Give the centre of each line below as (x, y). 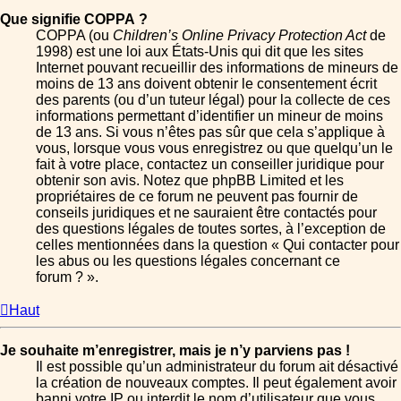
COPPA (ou (74, 36)
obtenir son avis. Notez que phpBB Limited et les (190, 181)
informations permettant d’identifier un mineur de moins (209, 116)
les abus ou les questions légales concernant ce (188, 261)
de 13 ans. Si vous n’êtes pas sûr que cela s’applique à (210, 132)
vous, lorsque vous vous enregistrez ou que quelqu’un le (214, 149)
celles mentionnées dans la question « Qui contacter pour (218, 245)
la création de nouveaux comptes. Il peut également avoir (216, 383)
